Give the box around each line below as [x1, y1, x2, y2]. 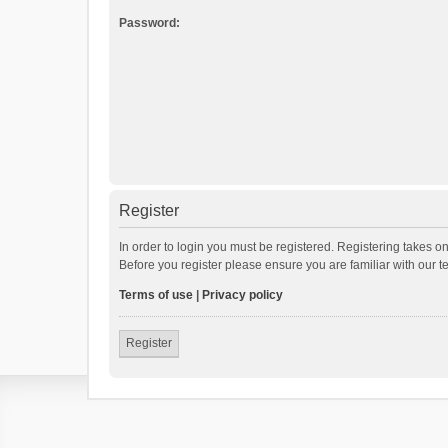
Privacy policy [202, 288, 283, 302]
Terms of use [119, 288, 193, 302]
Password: [119, 16, 180, 30]
